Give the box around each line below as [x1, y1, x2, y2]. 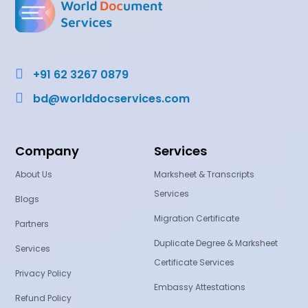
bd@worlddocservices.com [33, 90, 190, 107]
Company [15, 142, 80, 160]
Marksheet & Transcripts [154, 168, 254, 181]
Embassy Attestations [154, 281, 245, 294]
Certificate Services [154, 256, 234, 269]
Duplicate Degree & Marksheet [154, 237, 278, 250]
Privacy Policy [15, 267, 72, 280]
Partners [15, 218, 49, 230]
